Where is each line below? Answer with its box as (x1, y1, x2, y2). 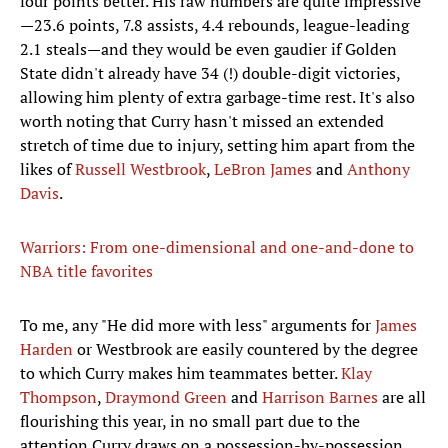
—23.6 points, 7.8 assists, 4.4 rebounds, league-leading (20, 14, 409, 37)
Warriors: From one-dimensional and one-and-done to (20, 236, 414, 259)
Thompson (20, 386, 97, 409)
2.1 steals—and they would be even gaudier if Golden (20, 38, 397, 61)
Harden (20, 338, 73, 361)
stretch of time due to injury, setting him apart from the (20, 134, 415, 157)
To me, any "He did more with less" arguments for (20, 314, 375, 337)
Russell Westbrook (75, 158, 206, 181)
